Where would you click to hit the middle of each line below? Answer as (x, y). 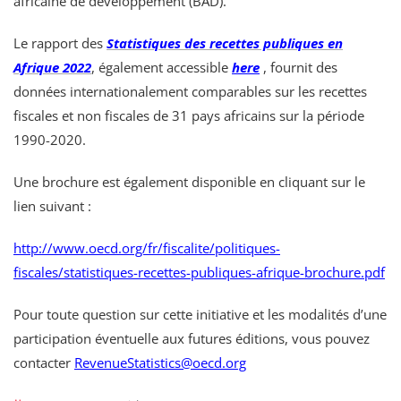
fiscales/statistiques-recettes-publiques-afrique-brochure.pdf (199, 273)
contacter (44, 363)
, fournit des (299, 68)
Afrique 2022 (52, 68)
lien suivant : (52, 206)
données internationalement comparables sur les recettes (190, 92)
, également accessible (162, 68)
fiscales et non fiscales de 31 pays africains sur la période (189, 116)
